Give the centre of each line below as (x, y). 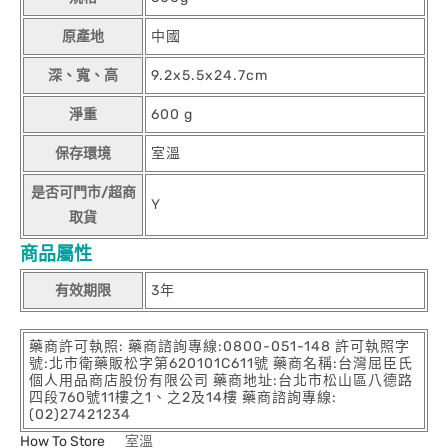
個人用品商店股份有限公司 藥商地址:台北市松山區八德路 (221, 380)
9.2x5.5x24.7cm (209, 75)
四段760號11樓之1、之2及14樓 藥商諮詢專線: (183, 397)
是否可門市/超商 (83, 192)
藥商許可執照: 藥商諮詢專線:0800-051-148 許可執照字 (219, 346)
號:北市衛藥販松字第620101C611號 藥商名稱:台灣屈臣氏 (221, 363)
